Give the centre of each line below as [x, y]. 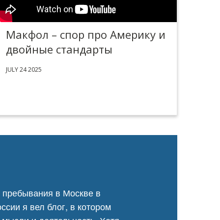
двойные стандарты [59, 49]
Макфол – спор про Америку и [86, 34]
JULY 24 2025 [24, 69]
